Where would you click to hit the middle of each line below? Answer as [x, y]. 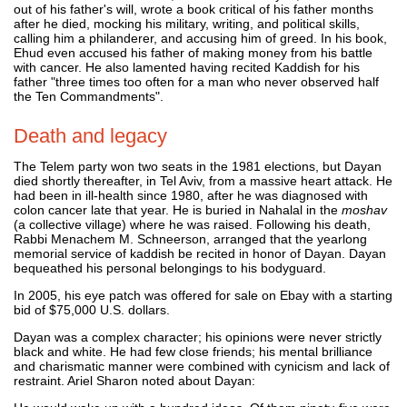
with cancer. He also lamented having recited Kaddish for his [187, 67]
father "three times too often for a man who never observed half [196, 81]
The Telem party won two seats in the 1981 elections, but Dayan [198, 166]
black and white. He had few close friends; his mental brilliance [193, 351]
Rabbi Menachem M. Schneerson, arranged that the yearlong [190, 238]
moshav [364, 209]
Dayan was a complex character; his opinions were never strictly [198, 337]
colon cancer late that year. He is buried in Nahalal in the [178, 209]
